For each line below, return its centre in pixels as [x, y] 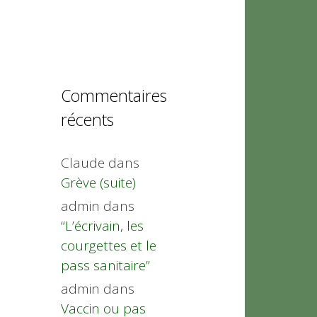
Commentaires [114, 95]
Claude [83, 162]
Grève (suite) [98, 182]
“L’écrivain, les [102, 225]
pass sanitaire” [105, 265]
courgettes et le [109, 245]
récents [87, 119]
